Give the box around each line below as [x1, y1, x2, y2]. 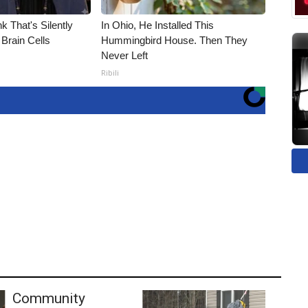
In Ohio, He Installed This [101, 19, 214, 31]
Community [12, 289, 85, 307]
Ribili [101, 67, 120, 78]
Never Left [101, 49, 148, 61]
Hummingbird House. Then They [101, 34, 248, 46]
